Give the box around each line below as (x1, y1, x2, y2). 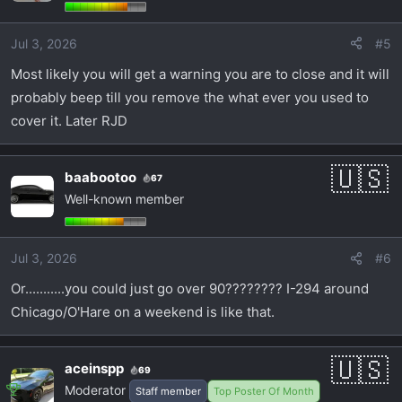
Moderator (65, 382, 126, 398)
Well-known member (65, 190, 184, 206)
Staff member (135, 385, 201, 398)
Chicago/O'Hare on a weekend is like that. (11, 303, 275, 321)
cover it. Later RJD (11, 111, 127, 129)
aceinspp (65, 360, 124, 378)
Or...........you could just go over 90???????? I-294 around (11, 280, 369, 298)
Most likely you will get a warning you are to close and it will (11, 65, 389, 83)
